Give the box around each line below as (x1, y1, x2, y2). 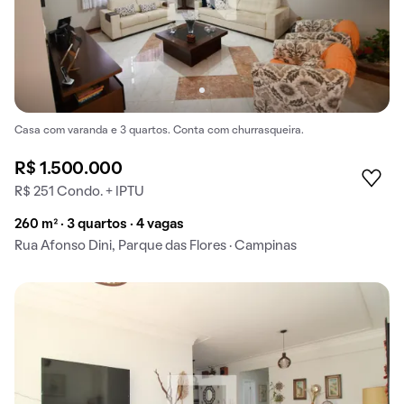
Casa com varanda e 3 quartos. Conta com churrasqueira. (14, 125, 304, 135)
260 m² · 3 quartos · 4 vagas (14, 218, 184, 232)
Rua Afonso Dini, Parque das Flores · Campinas (14, 240, 297, 253)
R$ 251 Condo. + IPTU (14, 186, 144, 199)
